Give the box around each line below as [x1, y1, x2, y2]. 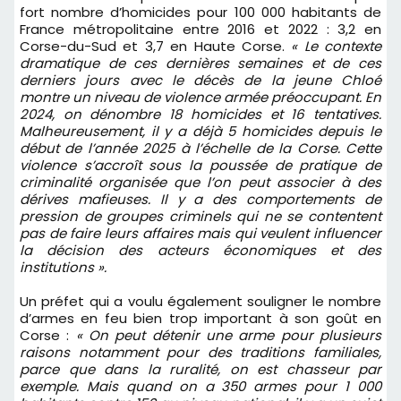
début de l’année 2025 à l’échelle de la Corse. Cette [20, 138, 381, 158]
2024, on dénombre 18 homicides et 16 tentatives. [20, 104, 381, 124]
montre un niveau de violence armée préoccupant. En [20, 87, 381, 107]
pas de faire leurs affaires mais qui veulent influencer [20, 223, 381, 243]
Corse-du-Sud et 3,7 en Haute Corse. [20, 36, 292, 55]
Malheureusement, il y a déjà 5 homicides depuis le [20, 121, 381, 141]
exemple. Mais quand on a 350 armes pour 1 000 [20, 376, 381, 396]
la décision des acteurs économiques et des [20, 240, 381, 260]
